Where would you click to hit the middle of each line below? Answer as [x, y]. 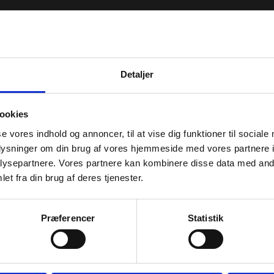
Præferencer [68, 218]
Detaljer [137, 74]
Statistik [206, 218]
